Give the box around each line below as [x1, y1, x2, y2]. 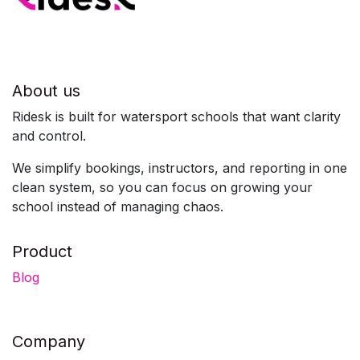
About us [12, 80, 80, 100]
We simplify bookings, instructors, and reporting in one [12, 159, 347, 176]
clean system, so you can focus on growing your [12, 178, 313, 195]
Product [12, 241, 72, 261]
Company [12, 331, 85, 351]
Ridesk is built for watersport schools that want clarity [12, 108, 341, 125]
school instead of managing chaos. [12, 198, 223, 215]
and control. [12, 127, 86, 144]
